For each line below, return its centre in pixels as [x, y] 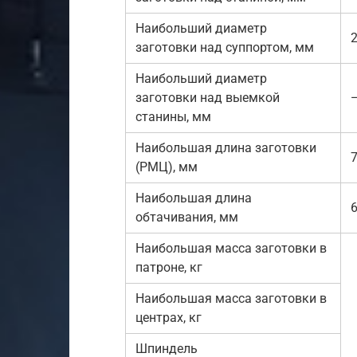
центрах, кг [169, 318]
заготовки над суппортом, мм [225, 47]
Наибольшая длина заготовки [226, 148]
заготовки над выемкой [208, 98]
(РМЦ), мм [167, 167]
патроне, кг [169, 267]
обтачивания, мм [187, 217]
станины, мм [173, 117]
